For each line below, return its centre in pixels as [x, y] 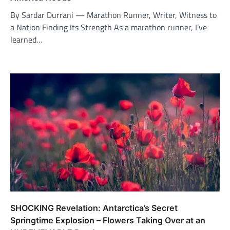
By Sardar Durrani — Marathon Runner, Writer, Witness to [113, 15]
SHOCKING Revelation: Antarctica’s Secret [94, 208]
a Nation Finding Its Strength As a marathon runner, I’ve [109, 27]
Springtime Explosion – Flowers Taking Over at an [108, 220]
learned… [26, 40]
